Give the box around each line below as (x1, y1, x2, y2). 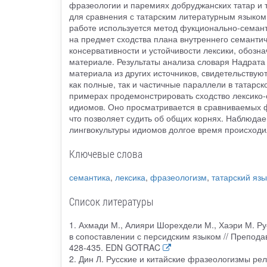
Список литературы (69, 194, 154, 209)
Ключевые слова (69, 147, 142, 162)
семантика (69, 171, 110, 184)
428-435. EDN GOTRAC (69, 241, 160, 254)
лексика (114, 171, 145, 184)
